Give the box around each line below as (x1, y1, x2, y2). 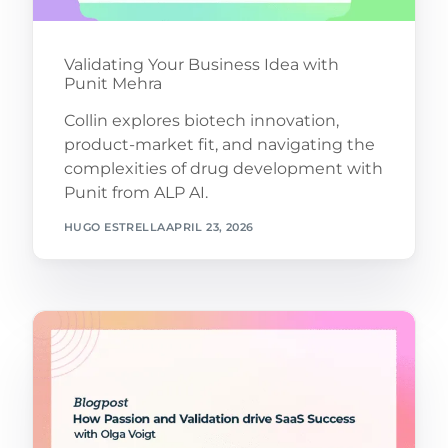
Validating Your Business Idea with (63, 55, 339, 75)
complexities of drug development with (63, 159, 383, 179)
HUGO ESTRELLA (63, 219, 166, 234)
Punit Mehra (63, 74, 162, 94)
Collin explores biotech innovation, (63, 111, 339, 131)
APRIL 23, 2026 (165, 219, 254, 234)
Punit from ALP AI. (63, 183, 208, 203)
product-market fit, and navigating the (63, 135, 375, 155)
